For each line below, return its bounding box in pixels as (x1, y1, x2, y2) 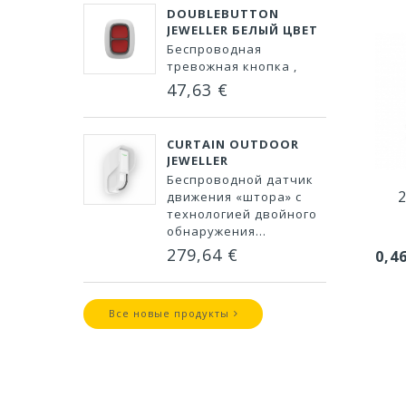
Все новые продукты (108, 305, 229, 320)
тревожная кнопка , (167, 58, 301, 74)
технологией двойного (167, 206, 317, 222)
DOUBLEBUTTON (167, 5, 279, 22)
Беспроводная (167, 41, 262, 57)
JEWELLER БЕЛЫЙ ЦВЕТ (167, 22, 318, 38)
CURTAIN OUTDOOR (167, 136, 299, 152)
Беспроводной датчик (167, 171, 314, 188)
